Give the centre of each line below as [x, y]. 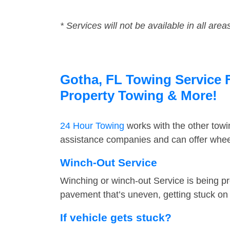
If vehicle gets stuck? [116, 218]
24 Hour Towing [92, 126]
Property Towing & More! [139, 96]
